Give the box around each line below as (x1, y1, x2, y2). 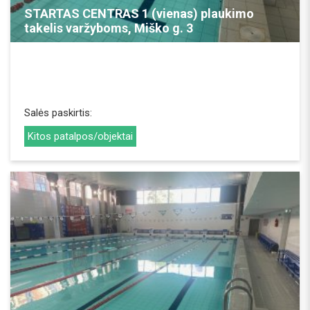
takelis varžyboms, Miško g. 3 (24, 20, 193, 35)
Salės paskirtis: (24, 106, 92, 119)
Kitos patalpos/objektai (28, 129, 133, 143)
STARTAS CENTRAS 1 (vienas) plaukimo (24, 6, 254, 21)
